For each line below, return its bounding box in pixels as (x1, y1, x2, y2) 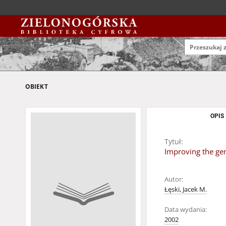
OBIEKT (25, 82, 48, 91)
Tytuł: (164, 137, 183, 146)
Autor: (164, 175, 183, 184)
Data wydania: (164, 205, 207, 214)
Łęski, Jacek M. (164, 185, 207, 194)
